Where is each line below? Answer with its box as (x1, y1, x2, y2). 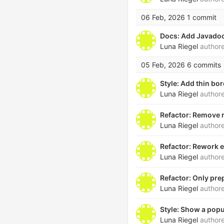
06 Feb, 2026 (141, 13, 185, 21)
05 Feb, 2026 (141, 60, 185, 69)
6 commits (187, 60, 221, 69)
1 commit (187, 13, 216, 21)
